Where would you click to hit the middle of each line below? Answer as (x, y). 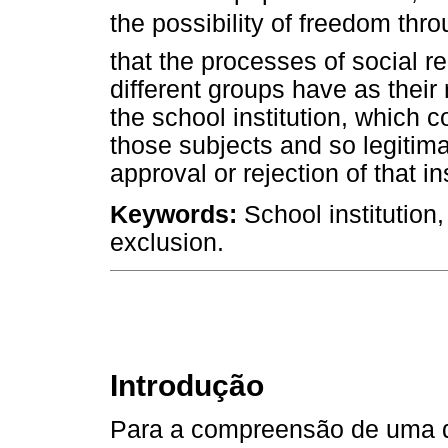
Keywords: (173, 214)
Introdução (187, 385)
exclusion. (167, 242)
